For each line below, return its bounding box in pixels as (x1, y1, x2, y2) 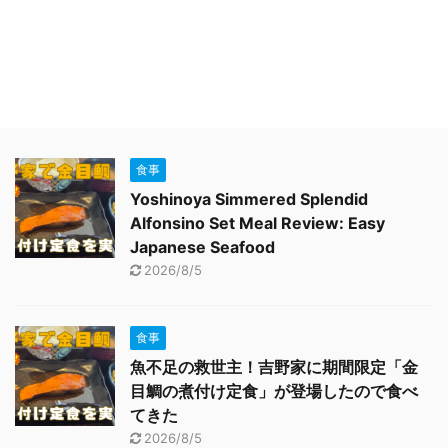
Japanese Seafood (130, 237, 275, 257)
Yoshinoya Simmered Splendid (130, 189, 368, 209)
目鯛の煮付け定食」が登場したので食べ (130, 381, 418, 401)
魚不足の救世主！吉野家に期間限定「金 (130, 357, 418, 377)
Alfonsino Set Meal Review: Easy (130, 213, 385, 233)
